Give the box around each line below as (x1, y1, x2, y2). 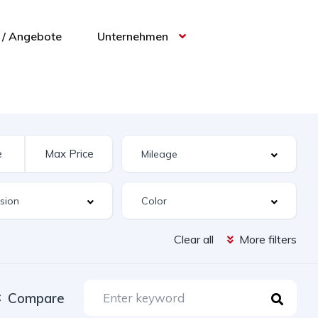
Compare (8, 289, 65, 307)
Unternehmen (97, 28, 169, 43)
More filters (236, 232, 297, 246)
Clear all (174, 232, 214, 246)
